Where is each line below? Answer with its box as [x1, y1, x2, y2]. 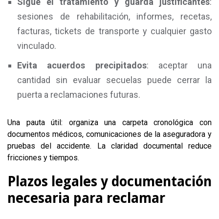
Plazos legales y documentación [7, 174, 212, 190]
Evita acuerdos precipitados [17, 60, 147, 70]
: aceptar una [146, 60, 212, 70]
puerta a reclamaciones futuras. [17, 89, 140, 100]
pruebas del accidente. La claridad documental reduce [7, 141, 212, 151]
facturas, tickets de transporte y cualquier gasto [17, 26, 212, 36]
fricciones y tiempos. [7, 153, 79, 162]
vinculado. [17, 41, 56, 51]
